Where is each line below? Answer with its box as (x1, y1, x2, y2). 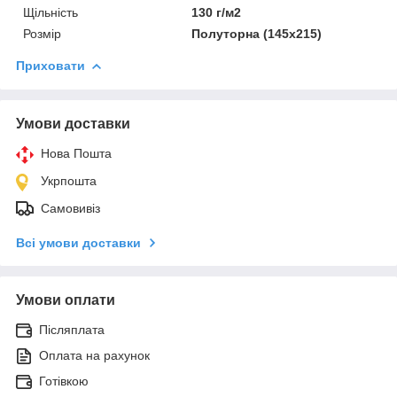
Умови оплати (16, 292, 115, 307)
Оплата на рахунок (39, 347, 150, 362)
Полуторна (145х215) (191, 26, 323, 41)
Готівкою (39, 373, 89, 388)
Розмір (23, 26, 61, 41)
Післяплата (39, 322, 105, 337)
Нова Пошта (41, 145, 112, 160)
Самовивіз (41, 200, 100, 215)
